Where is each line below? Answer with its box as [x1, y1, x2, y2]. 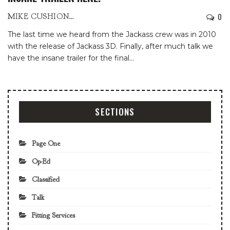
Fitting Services [32, 210, 75, 220]
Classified [32, 175, 60, 184]
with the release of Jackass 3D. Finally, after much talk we [8, 41, 213, 51]
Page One [32, 139, 60, 148]
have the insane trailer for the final [8, 53, 129, 63]
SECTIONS [95, 105, 135, 118]
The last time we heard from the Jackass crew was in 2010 [8, 29, 216, 39]
